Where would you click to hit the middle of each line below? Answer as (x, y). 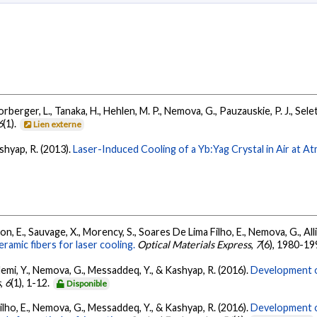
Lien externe (58, 125)
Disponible (87, 283)
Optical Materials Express (195, 245)
